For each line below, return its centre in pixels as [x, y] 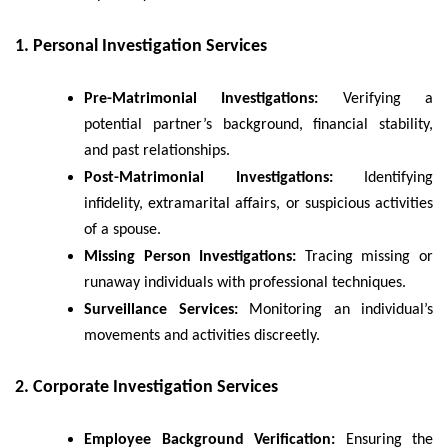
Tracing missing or [365, 257]
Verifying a [376, 99]
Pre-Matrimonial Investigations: [201, 99]
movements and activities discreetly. [202, 336]
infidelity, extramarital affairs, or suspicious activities [258, 204]
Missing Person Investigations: [190, 257]
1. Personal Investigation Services [141, 47]
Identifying [382, 178]
